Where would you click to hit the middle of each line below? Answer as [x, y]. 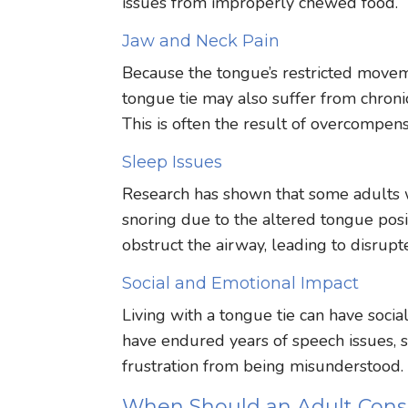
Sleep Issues [173, 162]
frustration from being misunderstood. [263, 366]
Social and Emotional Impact [241, 283]
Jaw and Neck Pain [201, 41]
